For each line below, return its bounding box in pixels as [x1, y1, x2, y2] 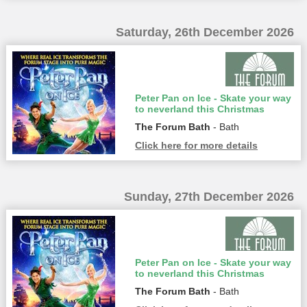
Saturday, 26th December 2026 [116, 25, 295, 40]
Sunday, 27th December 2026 [124, 189, 295, 204]
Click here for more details [135, 139, 258, 151]
